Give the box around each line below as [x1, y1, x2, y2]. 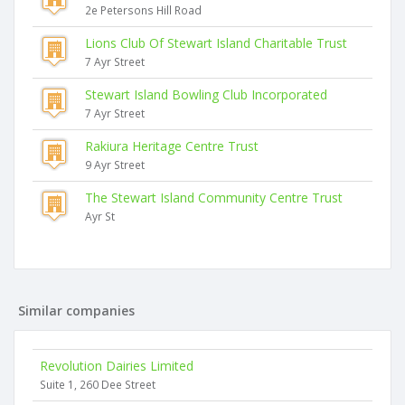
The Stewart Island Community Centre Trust [85, 189, 343, 206]
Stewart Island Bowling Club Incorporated [85, 86, 327, 103]
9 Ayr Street [85, 157, 145, 172]
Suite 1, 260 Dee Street [40, 377, 155, 391]
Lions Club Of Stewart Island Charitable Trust [85, 34, 347, 52]
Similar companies [18, 302, 135, 319]
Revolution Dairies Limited [40, 357, 193, 374]
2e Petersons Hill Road [85, 3, 202, 17]
